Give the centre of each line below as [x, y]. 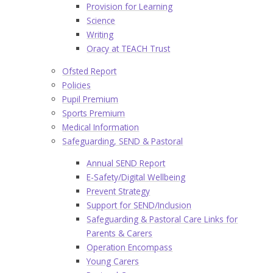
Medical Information [101, 127]
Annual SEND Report [126, 163]
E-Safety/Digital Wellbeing [136, 177]
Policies [77, 85]
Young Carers [113, 261]
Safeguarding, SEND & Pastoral [123, 141]
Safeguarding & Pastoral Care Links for [162, 219]
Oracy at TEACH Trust [129, 49]
